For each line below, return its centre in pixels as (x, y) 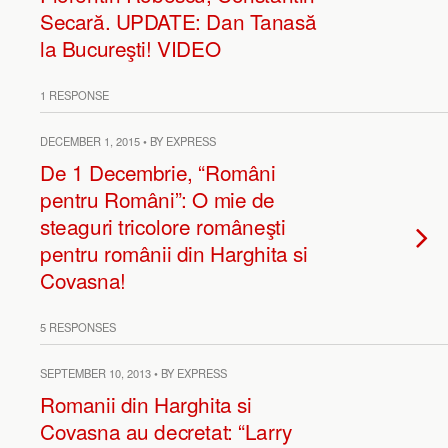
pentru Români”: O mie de (158, 199)
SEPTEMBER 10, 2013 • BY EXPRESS (133, 373)
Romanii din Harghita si (146, 404)
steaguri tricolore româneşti (163, 226)
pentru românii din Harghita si (174, 253)
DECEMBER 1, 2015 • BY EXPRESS (128, 141)
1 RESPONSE (74, 95)
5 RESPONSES (78, 327)
